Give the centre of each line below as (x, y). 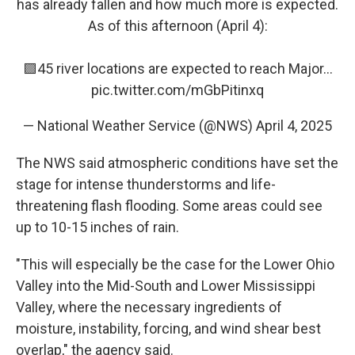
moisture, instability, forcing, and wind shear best (168, 328)
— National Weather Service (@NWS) (139, 126)
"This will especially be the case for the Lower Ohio (175, 264)
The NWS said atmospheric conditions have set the (177, 163)
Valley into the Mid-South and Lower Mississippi (166, 286)
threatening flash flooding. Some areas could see (169, 206)
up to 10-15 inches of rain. (97, 227)
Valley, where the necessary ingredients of (149, 307)
